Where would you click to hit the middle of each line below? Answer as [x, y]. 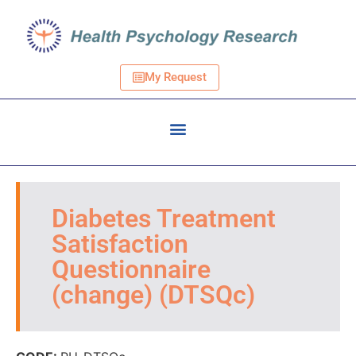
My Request [175, 77]
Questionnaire [131, 270]
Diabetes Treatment [164, 219]
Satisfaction [120, 244]
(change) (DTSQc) [153, 295]
